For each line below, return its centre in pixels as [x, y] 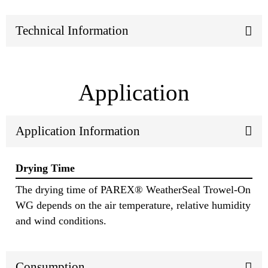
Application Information [78, 131]
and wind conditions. [61, 221]
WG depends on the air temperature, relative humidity [133, 205]
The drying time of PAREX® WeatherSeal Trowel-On [133, 190]
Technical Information [72, 31]
